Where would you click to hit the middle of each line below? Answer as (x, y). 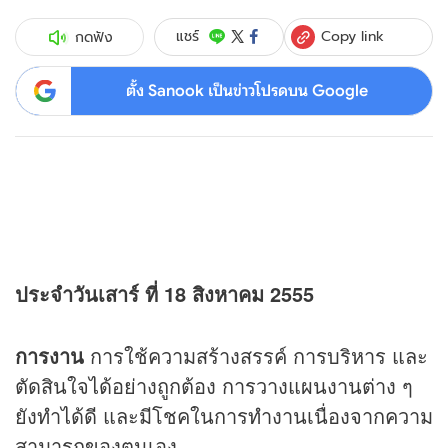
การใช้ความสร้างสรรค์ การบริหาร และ (256, 356)
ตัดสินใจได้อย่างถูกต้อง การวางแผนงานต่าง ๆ (214, 386)
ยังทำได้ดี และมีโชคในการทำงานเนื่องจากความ (224, 416)
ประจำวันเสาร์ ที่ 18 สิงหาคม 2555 (164, 294)
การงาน (49, 356)
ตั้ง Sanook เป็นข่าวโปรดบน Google (246, 90)
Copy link (353, 35)
